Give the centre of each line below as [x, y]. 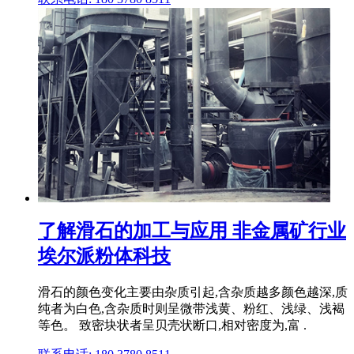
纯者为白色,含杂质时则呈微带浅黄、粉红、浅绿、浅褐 [191, 308]
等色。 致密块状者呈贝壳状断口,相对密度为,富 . [172, 325]
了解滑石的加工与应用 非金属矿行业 [192, 230]
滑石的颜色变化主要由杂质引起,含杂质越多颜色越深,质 [193, 292]
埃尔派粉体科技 [104, 256]
